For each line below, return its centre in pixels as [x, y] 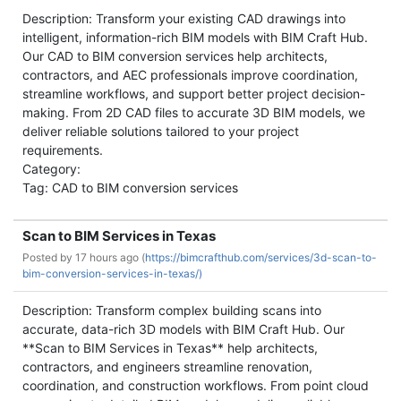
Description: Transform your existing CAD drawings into [184, 18]
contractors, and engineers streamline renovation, [167, 367]
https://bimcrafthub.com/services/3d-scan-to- [261, 257]
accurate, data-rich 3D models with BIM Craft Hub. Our [183, 329]
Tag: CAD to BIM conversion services [130, 188]
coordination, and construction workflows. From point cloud [196, 385]
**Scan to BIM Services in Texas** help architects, [170, 348]
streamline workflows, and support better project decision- [194, 94]
